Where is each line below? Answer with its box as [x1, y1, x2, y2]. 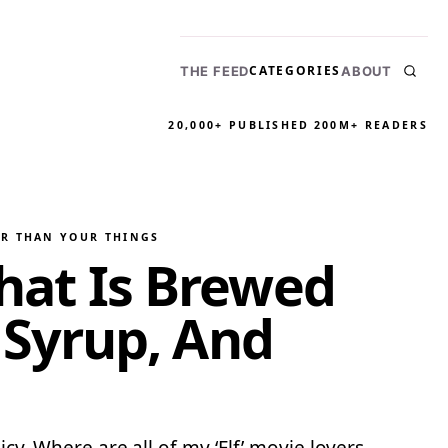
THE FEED [179, 62, 250, 79]
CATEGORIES [249, 62, 341, 79]
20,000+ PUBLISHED [168, 118, 310, 132]
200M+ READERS [313, 118, 428, 132]
